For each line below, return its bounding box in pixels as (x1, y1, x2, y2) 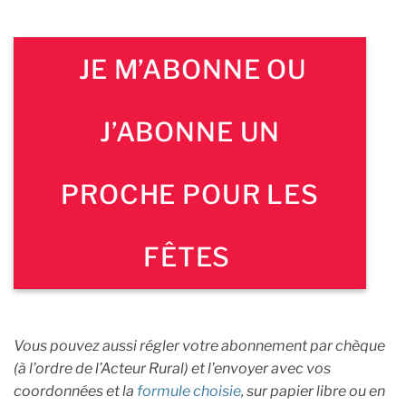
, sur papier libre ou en (241, 382, 385, 400)
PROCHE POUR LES (61, 179, 320, 211)
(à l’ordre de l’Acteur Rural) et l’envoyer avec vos (14, 359, 331, 377)
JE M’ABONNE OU (72, 53, 308, 86)
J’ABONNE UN (99, 116, 281, 149)
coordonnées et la (14, 382, 134, 400)
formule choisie (134, 382, 241, 400)
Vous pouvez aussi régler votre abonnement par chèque (14, 336, 385, 354)
